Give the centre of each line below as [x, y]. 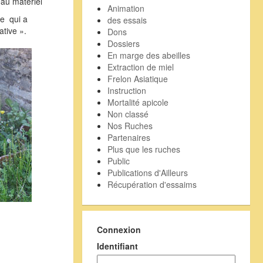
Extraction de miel [140, 67]
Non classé [128, 114]
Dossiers [123, 43]
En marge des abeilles [149, 55]
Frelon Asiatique [137, 78]
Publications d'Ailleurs [147, 172]
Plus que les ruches [144, 149]
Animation [126, 8]
